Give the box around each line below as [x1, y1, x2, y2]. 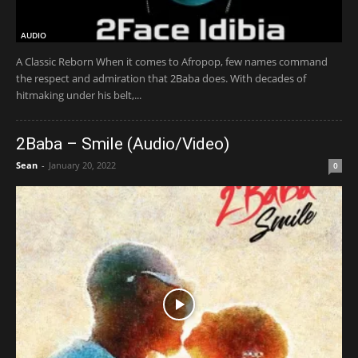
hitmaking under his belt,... [16, 87, 141, 102]
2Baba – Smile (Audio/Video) [16, 133, 229, 153]
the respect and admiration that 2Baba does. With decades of [16, 70, 306, 86]
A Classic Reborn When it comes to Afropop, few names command [16, 54, 328, 69]
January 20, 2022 [49, 158, 116, 171]
